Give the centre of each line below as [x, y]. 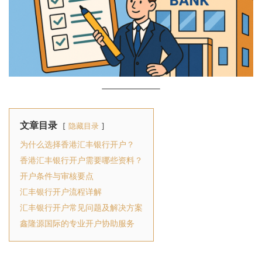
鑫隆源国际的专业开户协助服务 [77, 223]
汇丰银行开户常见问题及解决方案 [81, 207]
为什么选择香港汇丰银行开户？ [77, 144]
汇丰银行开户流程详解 [61, 191]
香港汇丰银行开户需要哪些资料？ [81, 160]
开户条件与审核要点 [57, 175]
